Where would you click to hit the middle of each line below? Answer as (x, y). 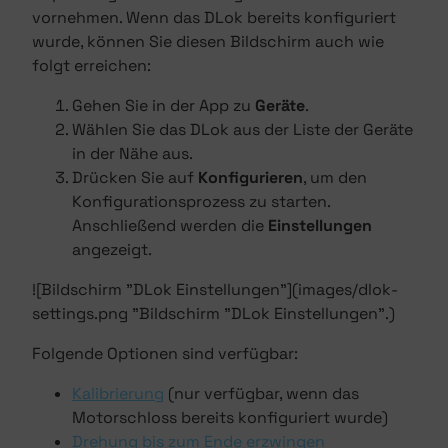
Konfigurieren (250, 177)
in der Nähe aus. (132, 153)
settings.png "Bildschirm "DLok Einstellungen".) (213, 313)
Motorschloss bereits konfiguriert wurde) (230, 417)
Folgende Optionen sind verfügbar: (165, 353)
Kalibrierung (118, 393)
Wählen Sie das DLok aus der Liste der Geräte (242, 129)
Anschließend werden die (170, 225)
